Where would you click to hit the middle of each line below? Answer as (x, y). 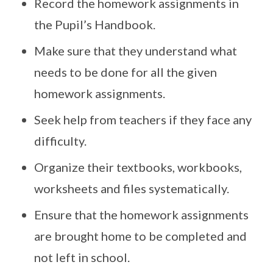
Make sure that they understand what (136, 51)
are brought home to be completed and (140, 236)
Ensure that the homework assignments (141, 214)
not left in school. (82, 257)
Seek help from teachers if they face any (143, 119)
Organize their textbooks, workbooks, (138, 167)
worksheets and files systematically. (132, 188)
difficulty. (60, 141)
